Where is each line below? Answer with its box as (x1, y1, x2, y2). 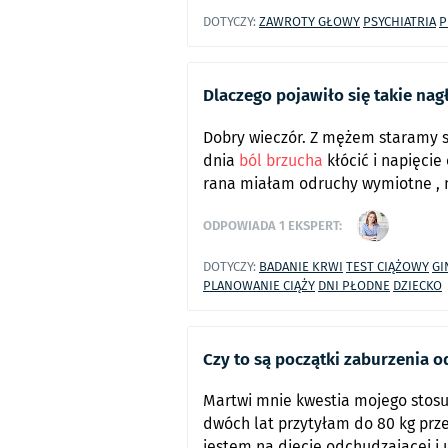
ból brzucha (239, 148, 323, 172)
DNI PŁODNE (318, 275, 390, 295)
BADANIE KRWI (259, 256, 343, 276)
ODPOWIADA (203, 215, 279, 236)
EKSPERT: (285, 215, 342, 236)
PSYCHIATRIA (363, 12, 436, 32)
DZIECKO (393, 275, 442, 295)
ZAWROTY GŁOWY (259, 12, 360, 32)
